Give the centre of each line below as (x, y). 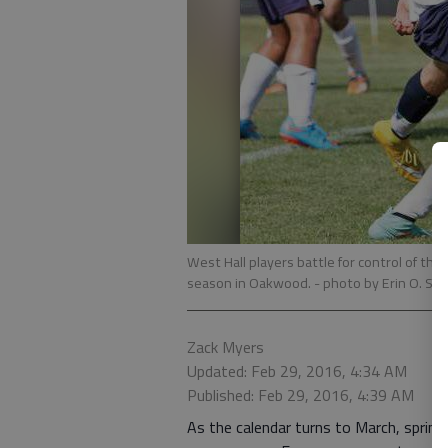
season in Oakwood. (250, 283)
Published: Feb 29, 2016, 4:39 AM (300, 395)
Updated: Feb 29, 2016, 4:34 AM (297, 371)
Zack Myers (225, 347)
